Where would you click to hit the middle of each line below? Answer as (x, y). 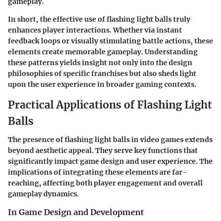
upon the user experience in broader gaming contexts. (102, 84)
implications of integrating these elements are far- (97, 172)
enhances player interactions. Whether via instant (95, 30)
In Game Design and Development (76, 212)
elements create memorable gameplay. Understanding (103, 52)
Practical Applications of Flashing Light (110, 105)
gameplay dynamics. (43, 194)
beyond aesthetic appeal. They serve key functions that (103, 151)
